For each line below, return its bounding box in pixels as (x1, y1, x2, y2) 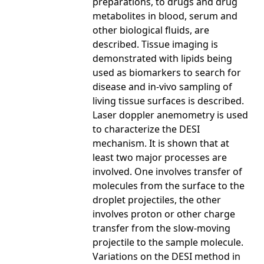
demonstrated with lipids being (93, 51, 232, 65)
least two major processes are (93, 150, 227, 164)
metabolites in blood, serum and (93, 9, 237, 22)
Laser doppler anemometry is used (93, 108, 248, 121)
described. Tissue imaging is (93, 37, 218, 51)
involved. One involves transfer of (93, 164, 242, 178)
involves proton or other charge (93, 207, 235, 220)
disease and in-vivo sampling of (93, 80, 232, 93)
